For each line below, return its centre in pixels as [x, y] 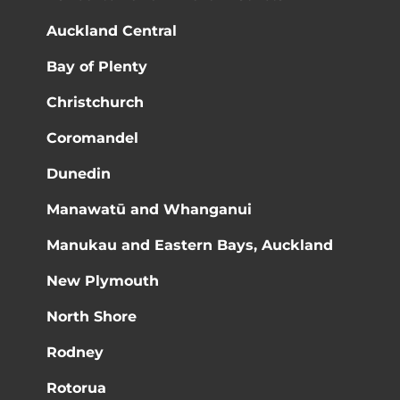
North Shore [92, 317]
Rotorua [77, 388]
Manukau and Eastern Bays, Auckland [190, 245]
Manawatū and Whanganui [150, 209]
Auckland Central [112, 31]
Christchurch [96, 102]
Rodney [75, 352]
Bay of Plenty [97, 67]
